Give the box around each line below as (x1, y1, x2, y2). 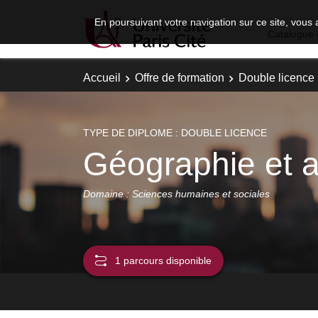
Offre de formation (135, 72, 224, 84)
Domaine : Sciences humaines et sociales (83, 187, 270, 199)
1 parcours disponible (115, 254, 212, 266)
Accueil (83, 72, 121, 84)
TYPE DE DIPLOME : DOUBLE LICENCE (83, 126, 267, 138)
